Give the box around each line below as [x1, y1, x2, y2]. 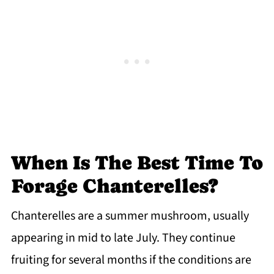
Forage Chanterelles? [10, 175, 218, 198]
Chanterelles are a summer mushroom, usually [10, 207, 249, 225]
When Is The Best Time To [10, 152, 263, 174]
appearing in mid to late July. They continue [10, 229, 235, 247]
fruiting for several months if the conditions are [10, 251, 251, 269]
